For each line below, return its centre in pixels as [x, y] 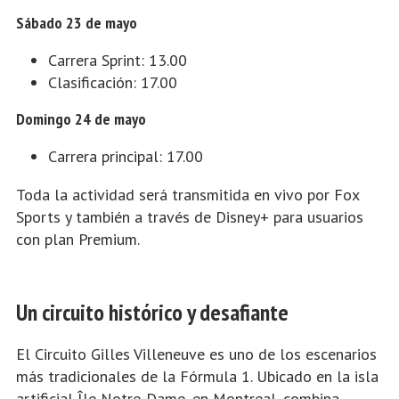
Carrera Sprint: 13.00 [118, 61]
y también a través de [138, 217]
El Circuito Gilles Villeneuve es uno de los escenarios [196, 354]
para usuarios [316, 217]
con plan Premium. [78, 240]
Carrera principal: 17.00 [126, 157]
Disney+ [242, 217]
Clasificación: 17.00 [113, 83]
